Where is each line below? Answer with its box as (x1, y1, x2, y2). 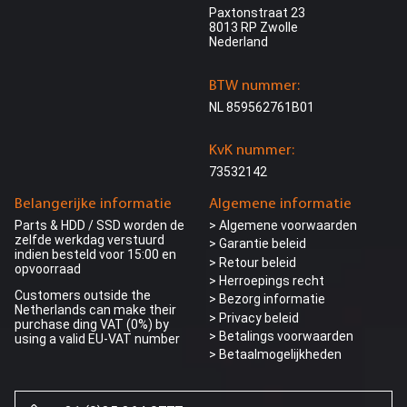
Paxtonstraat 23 (209, 5, 305, 21)
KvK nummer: (209, 143, 294, 159)
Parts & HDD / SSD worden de (15, 217, 184, 233)
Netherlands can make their (15, 302, 176, 317)
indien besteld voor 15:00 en (15, 246, 176, 262)
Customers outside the (15, 287, 151, 303)
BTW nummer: (209, 77, 300, 94)
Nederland (209, 35, 268, 50)
